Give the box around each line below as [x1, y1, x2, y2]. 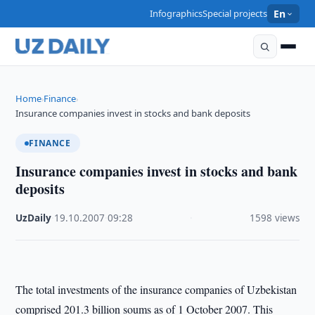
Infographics [150, 7, 203, 20]
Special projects [202, 7, 268, 20]
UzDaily [15, 212, 52, 224]
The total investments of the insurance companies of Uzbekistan [15, 282, 297, 297]
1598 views [249, 212, 300, 224]
